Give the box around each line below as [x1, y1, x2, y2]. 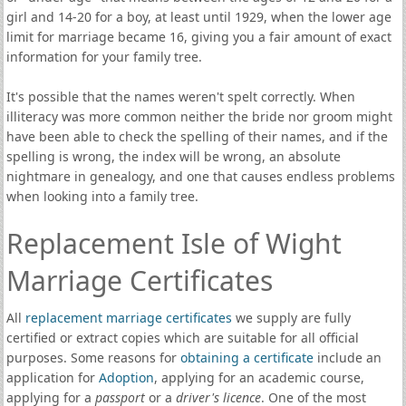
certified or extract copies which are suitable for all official [5, 329, 359, 346]
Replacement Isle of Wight [5, 225, 342, 262]
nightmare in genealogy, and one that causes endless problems [5, 168, 395, 185]
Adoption [98, 369, 154, 386]
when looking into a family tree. [5, 188, 198, 205]
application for [5, 369, 99, 386]
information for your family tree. [5, 48, 202, 65]
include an [316, 349, 382, 366]
